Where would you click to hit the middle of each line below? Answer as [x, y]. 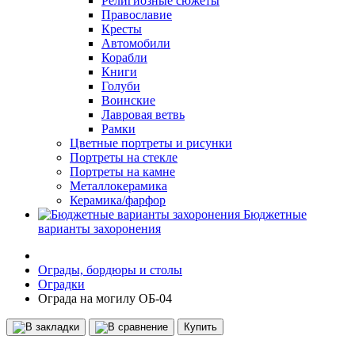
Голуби [121, 86]
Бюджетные [275, 214]
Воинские [128, 100]
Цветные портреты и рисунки [151, 143]
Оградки [61, 284]
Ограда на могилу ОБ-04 [105, 298]
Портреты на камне [122, 172]
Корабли [124, 57]
